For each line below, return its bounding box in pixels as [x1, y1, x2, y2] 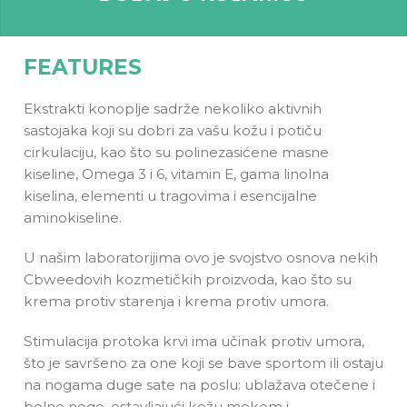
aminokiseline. [23, 209, 122, 227]
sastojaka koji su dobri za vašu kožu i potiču [23, 122, 322, 140]
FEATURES [23, 54, 142, 80]
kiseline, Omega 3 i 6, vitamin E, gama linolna [23, 165, 329, 184]
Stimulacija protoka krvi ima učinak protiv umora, [23, 333, 364, 351]
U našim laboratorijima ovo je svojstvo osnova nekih [23, 249, 378, 267]
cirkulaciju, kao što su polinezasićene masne [23, 144, 329, 162]
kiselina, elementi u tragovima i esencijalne [23, 187, 317, 205]
